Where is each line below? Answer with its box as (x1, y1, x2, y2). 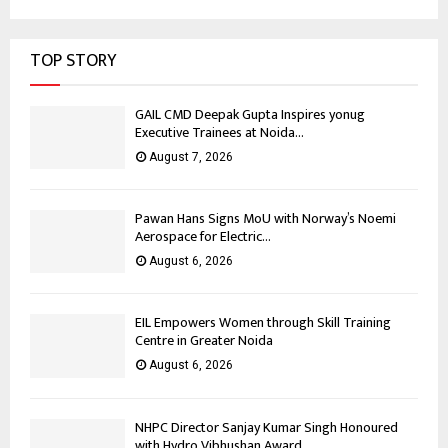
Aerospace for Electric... (135, 224, 271, 248)
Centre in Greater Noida (135, 329, 273, 353)
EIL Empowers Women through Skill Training (135, 311, 391, 335)
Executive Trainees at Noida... (135, 120, 304, 144)
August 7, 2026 (149, 149, 233, 164)
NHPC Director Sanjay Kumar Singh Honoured (135, 415, 398, 439)
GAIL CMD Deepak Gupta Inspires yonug (135, 102, 365, 126)
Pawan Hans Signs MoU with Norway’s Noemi (135, 206, 396, 230)
